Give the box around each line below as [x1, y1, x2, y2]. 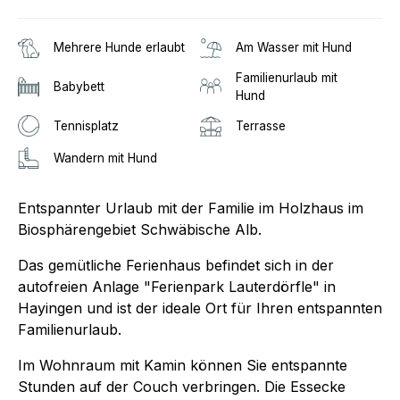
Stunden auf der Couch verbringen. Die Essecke [18, 377, 346, 396]
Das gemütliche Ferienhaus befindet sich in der [18, 255, 334, 274]
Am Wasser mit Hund [236, 39, 352, 54]
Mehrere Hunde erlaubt [54, 39, 185, 54]
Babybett [54, 79, 104, 94]
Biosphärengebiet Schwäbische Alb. [18, 220, 262, 238]
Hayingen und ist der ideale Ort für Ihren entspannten [18, 298, 382, 317]
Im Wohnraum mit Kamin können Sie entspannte [18, 355, 347, 374]
